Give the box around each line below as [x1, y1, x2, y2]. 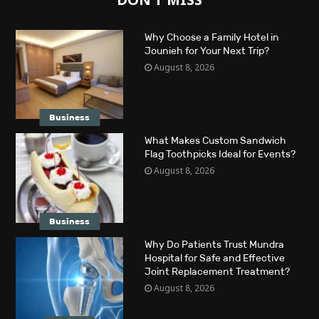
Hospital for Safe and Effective [144, 251, 285, 264]
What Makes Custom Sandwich [144, 135, 286, 147]
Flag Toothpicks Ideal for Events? [144, 148, 296, 161]
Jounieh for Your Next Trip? [144, 45, 269, 58]
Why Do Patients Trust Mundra [144, 238, 284, 251]
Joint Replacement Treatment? [144, 265, 290, 278]
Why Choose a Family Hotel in [144, 31, 279, 44]
